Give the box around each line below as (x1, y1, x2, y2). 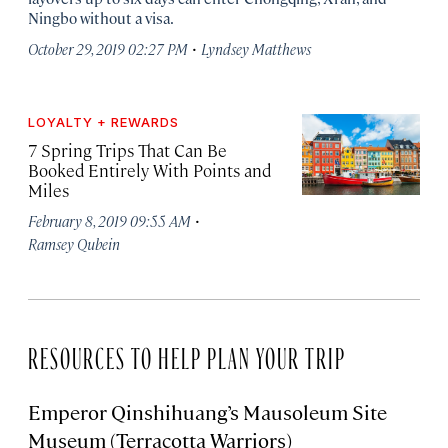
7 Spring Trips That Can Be (28, 139, 227, 162)
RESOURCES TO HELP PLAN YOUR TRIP (28, 346, 346, 363)
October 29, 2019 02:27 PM (28, 39, 188, 59)
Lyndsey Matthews (201, 39, 311, 59)
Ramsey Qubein (28, 234, 120, 254)
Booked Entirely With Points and (28, 159, 271, 182)
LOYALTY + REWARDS (28, 114, 179, 131)
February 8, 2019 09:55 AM (28, 211, 191, 231)
